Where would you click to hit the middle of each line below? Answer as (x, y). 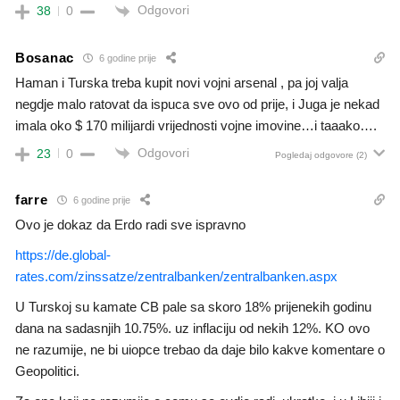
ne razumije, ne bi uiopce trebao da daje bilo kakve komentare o (200, 349)
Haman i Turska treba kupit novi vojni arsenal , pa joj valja (182, 82)
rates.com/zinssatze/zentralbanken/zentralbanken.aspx (176, 276)
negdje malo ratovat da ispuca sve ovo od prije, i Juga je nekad (197, 104)
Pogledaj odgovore (314, 154)
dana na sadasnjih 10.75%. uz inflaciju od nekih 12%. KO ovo (192, 328)
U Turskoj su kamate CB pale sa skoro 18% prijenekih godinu (193, 306)
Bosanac (45, 58)
